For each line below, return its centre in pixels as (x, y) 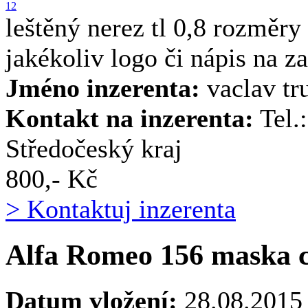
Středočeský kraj (94, 149)
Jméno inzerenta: (103, 88)
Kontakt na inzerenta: (130, 119)
